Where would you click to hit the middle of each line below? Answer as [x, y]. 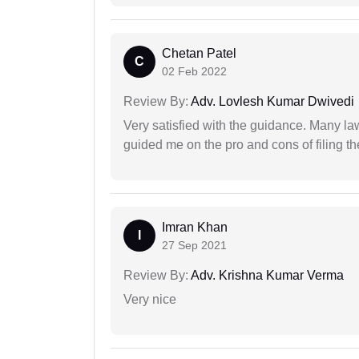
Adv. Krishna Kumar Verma [266, 276]
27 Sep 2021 [194, 246]
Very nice [150, 300]
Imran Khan [195, 228]
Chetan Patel [199, 54]
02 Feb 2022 [194, 72]
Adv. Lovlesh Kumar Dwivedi [271, 102]
